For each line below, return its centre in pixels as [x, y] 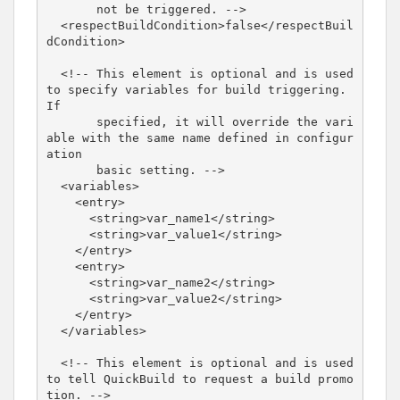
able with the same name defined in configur [200, 137]
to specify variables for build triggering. [196, 89]
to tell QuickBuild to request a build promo [200, 379]
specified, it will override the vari [71, 121]
